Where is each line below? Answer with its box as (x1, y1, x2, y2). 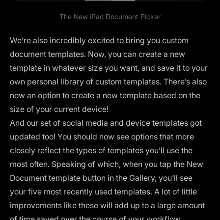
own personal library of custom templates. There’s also (10, 77, 207, 86)
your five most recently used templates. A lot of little (10, 187, 197, 196)
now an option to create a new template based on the (10, 90, 200, 100)
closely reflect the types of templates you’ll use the (10, 145, 192, 155)
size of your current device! (10, 104, 109, 114)
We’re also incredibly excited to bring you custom (10, 35, 189, 45)
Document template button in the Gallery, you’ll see (10, 173, 192, 183)
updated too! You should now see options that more (10, 132, 194, 141)
